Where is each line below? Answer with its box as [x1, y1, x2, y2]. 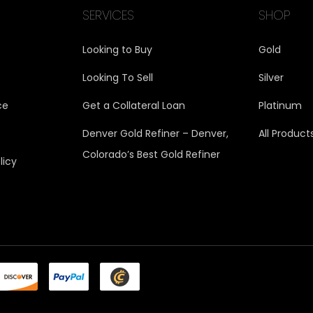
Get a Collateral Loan [82, 98, 185, 112]
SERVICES [82, 6, 134, 24]
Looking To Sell [82, 70, 153, 85]
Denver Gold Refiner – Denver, [82, 126, 228, 140]
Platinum [259, 98, 303, 112]
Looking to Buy [82, 42, 152, 57]
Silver [259, 70, 284, 85]
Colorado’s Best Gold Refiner [82, 147, 220, 161]
